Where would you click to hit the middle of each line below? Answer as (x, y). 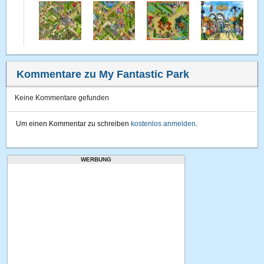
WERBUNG (96, 159)
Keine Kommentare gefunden (62, 98)
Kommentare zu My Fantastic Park (103, 74)
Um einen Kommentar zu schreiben (74, 124)
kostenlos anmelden (164, 124)
